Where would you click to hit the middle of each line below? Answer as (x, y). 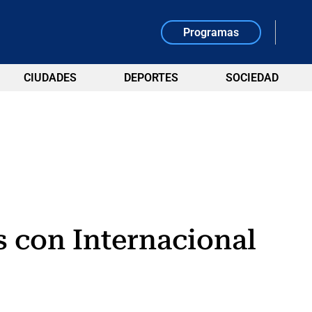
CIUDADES (50, 78)
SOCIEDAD (252, 78)
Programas (211, 32)
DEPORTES (151, 78)
